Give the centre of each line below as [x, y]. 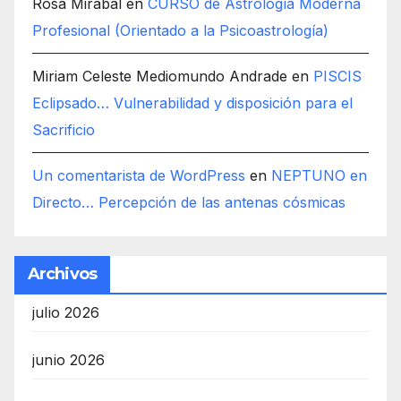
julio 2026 [66, 313]
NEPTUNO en [319, 176]
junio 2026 [68, 360]
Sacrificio [64, 130]
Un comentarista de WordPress [139, 176]
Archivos [62, 274]
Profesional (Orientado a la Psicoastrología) [180, 31]
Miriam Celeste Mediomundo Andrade [160, 77]
